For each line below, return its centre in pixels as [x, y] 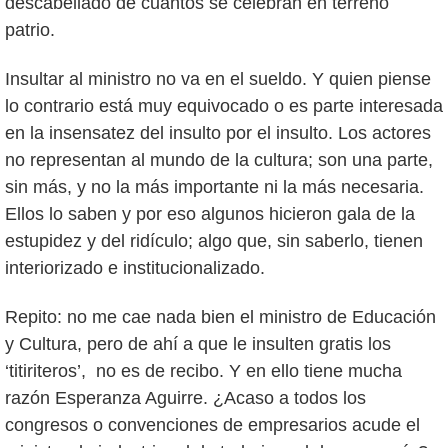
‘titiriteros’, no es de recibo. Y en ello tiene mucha [203, 370]
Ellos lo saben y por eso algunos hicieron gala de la [210, 213]
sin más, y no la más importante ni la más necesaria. [214, 186]
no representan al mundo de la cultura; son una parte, [219, 159]
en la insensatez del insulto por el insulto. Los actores [218, 132]
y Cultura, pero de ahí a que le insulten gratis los [198, 343]
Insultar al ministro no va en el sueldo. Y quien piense [218, 78]
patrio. [30, 29]
